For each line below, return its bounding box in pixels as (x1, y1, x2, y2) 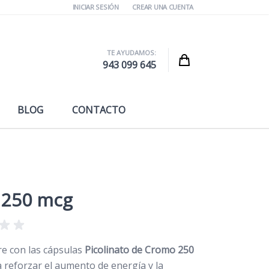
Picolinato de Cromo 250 (85, 243, 194, 256)
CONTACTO (71, 103, 125, 116)
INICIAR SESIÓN (72, 2, 119, 11)
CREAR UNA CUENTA (132, 2, 193, 11)
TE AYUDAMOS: (106, 47, 156, 57)
